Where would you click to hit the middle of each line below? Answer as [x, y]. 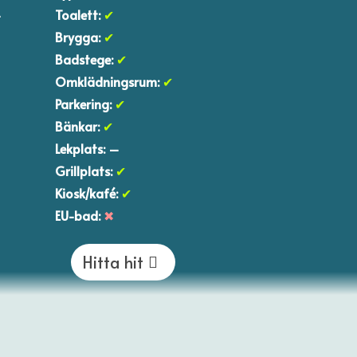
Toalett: [79, 14]
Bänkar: [77, 126]
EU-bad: [77, 215]
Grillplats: [85, 170]
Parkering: [83, 103]
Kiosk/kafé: [88, 192]
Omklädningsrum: [107, 81]
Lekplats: [80, 148]
